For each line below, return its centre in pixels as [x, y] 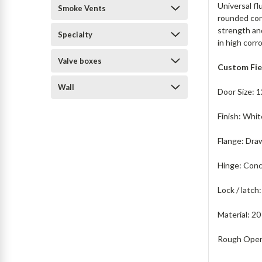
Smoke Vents [82, 8]
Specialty [75, 35]
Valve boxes [80, 61]
